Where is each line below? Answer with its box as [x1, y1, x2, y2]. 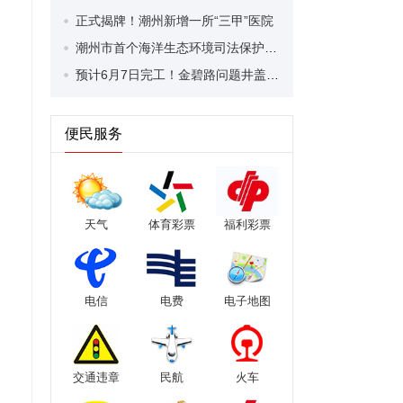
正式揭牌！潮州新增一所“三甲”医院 [76, 13, 273, 28]
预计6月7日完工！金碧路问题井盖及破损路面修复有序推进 [266, 67, 279, 82]
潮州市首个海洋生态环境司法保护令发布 [264, 40, 277, 55]
